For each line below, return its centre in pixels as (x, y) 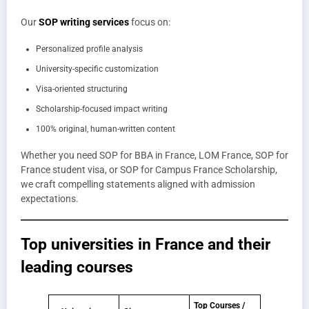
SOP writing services (84, 22)
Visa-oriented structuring (82, 89)
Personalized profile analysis (89, 49)
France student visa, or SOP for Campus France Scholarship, (149, 170)
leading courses (77, 267)
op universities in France (116, 245)
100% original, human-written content (106, 129)
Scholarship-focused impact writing (102, 109)
